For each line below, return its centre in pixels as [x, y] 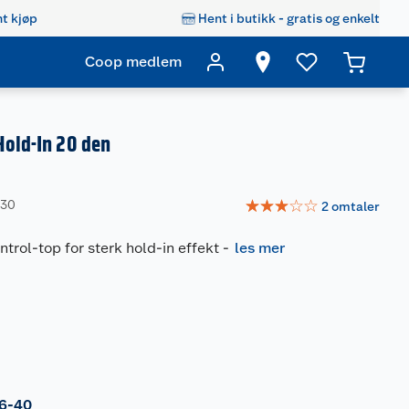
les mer [260, 248]
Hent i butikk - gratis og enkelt [289, 18]
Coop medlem [133, 62]
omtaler [356, 206]
